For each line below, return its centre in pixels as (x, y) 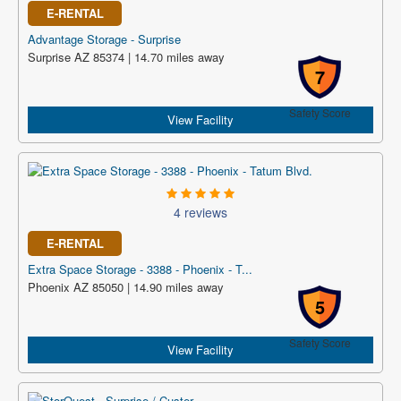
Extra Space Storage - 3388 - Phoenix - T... (140, 269)
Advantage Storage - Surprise (104, 39)
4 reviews (200, 212)
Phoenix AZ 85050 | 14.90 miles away (126, 287)
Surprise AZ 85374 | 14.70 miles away (126, 57)
